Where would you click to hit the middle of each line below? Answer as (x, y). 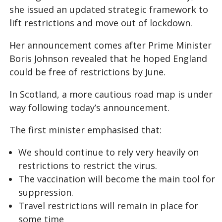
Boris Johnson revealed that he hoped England (108, 58)
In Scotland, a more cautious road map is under (111, 94)
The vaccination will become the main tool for (117, 179)
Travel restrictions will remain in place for (108, 205)
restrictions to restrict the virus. (88, 165)
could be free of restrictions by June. (87, 72)
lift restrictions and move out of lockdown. (101, 23)
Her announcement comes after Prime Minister (111, 45)
